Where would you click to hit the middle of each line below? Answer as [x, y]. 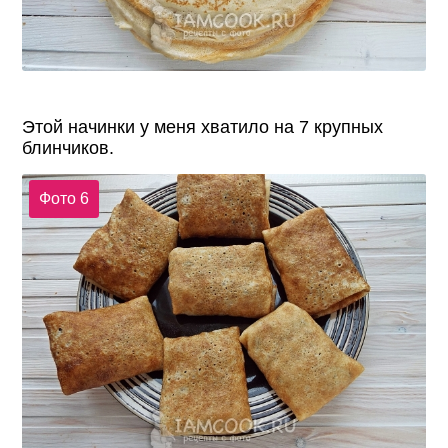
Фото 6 [63, 199]
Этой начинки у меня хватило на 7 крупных [203, 126]
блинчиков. [68, 147]
